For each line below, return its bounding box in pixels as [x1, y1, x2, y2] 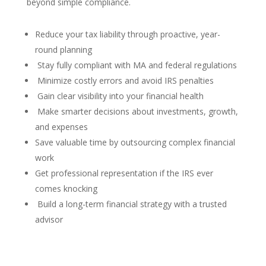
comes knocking [34, 183, 97, 195]
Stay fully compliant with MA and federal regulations [34, 59, 237, 71]
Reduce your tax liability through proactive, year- [34, 28, 220, 40]
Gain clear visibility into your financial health [34, 90, 204, 102]
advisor [34, 214, 63, 226]
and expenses [34, 121, 88, 133]
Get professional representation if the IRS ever [34, 167, 213, 179]
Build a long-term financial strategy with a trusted [34, 198, 227, 210]
